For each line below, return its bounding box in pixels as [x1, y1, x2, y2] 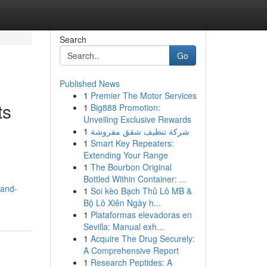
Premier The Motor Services [90, 89, 197, 101]
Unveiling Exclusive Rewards [83, 113, 191, 125]
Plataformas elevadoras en [90, 209, 192, 221]
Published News [59, 77, 120, 89]
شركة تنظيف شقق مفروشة [90, 125, 190, 137]
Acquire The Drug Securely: [90, 232, 195, 244]
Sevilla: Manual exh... [83, 221, 164, 232]
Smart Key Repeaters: [90, 137, 174, 149]
